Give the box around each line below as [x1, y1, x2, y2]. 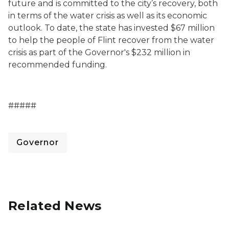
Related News [8, 198, 102, 213]
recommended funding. [8, 60, 107, 70]
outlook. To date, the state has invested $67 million [8, 23, 215, 33]
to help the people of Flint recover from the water [8, 35, 214, 45]
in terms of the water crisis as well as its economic [8, 11, 207, 20]
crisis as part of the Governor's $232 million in [8, 48, 190, 57]
